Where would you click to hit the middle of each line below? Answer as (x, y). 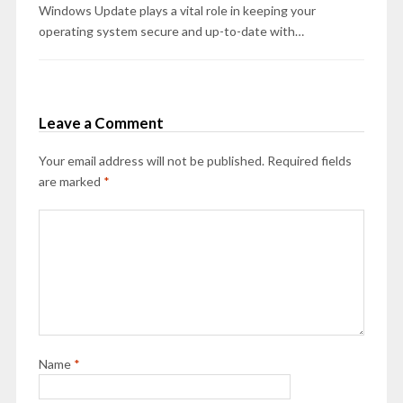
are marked (71, 182)
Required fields (309, 161)
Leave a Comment (101, 123)
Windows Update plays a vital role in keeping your (177, 11)
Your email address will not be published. (151, 161)
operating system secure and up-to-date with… (171, 31)
